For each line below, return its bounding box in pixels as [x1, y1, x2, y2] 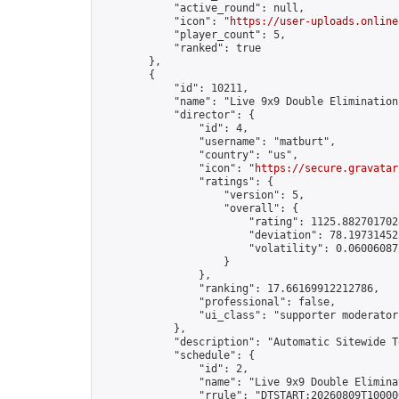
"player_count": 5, [99, 28, 286, 41]
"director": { [99, 109, 255, 121]
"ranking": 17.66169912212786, [99, 282, 379, 295]
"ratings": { [99, 175, 273, 188]
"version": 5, [99, 189, 305, 201]
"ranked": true [99, 42, 261, 54]
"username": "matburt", [99, 135, 336, 148]
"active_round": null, [99, 2, 305, 14]
